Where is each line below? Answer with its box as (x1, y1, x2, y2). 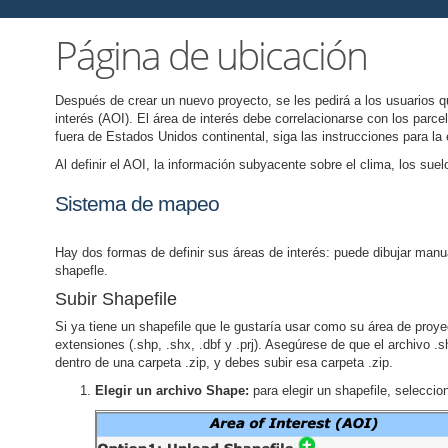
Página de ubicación (55, 28, 367, 81)
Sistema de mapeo (55, 192, 219, 215)
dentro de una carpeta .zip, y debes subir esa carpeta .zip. (55, 355, 393, 370)
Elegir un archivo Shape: (95, 383, 253, 398)
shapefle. (55, 263, 108, 278)
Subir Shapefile (55, 289, 177, 309)
